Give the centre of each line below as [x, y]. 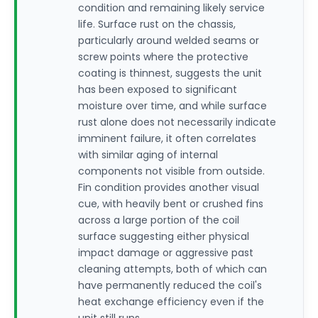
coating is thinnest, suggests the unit [170, 73]
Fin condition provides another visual [169, 187]
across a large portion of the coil [159, 220]
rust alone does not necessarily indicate [177, 122]
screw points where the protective [163, 57]
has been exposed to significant [158, 89]
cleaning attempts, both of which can [172, 269]
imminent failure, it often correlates [167, 138]
